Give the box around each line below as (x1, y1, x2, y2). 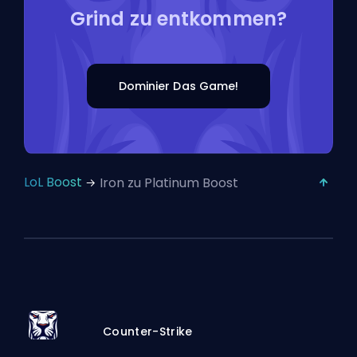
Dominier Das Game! (118, 77, 239, 94)
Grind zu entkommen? (70, 5, 287, 32)
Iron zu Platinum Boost (100, 174, 238, 193)
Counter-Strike (103, 323, 193, 339)
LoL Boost (24, 173, 82, 192)
